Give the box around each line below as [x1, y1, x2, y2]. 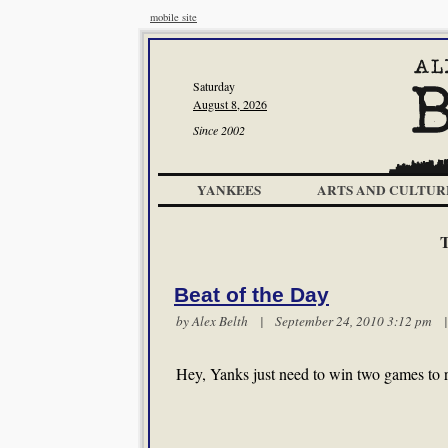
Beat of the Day [174, 283, 329, 307]
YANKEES [197, 180, 261, 200]
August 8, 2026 [193, 96, 267, 112]
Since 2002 [193, 122, 245, 138]
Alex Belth [192, 312, 248, 330]
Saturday [193, 78, 235, 94]
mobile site [150, 10, 197, 24]
